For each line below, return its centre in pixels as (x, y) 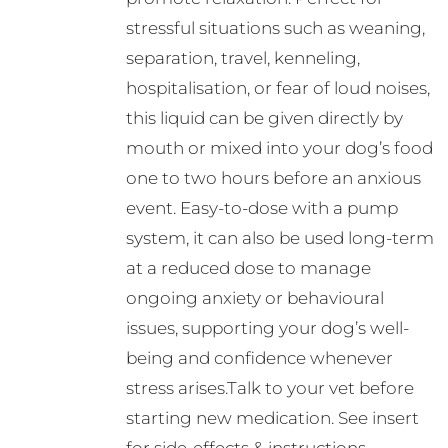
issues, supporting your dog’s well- (267, 328)
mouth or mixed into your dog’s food (279, 148)
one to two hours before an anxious (273, 178)
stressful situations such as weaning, (275, 28)
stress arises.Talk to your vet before (269, 388)
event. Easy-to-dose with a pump (261, 208)
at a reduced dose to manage (248, 268)
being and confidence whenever (259, 358)
